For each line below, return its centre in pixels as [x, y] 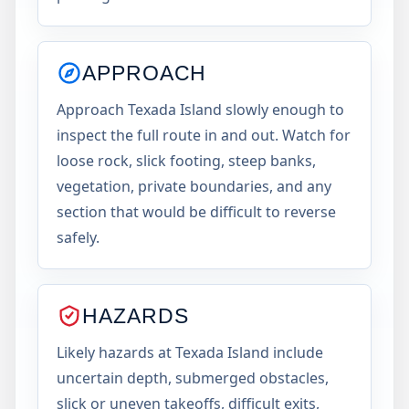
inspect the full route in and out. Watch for [204, 135]
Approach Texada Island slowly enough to [200, 110]
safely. [78, 237]
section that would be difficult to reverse [196, 212]
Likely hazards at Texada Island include [190, 352]
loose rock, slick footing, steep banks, [186, 161]
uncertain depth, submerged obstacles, [193, 378]
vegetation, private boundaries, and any [194, 186]
